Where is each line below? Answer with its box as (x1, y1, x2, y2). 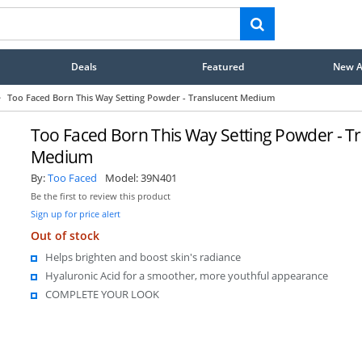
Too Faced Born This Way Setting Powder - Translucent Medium (7, 91, 276, 103)
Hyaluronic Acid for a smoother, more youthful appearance (44, 267, 328, 283)
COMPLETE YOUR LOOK (44, 286, 159, 301)
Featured (202, 60, 245, 73)
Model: (104, 170, 141, 185)
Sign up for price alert (30, 207, 120, 220)
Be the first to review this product (30, 190, 170, 202)
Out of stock (30, 227, 99, 243)
